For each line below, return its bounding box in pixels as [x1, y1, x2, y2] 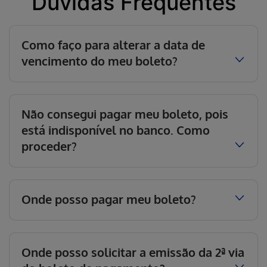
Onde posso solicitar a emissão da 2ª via [21, 244, 244, 260]
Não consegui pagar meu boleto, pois [21, 106, 228, 122]
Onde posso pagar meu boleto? [21, 191, 196, 207]
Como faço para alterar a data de [21, 37, 205, 52]
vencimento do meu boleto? [21, 53, 178, 69]
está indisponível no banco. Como [21, 122, 210, 138]
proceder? [21, 138, 77, 154]
